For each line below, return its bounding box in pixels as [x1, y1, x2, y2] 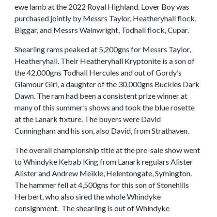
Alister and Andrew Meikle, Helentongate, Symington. [15, 169, 192, 178]
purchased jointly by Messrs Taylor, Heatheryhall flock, [15, 14, 196, 23]
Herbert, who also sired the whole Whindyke [15, 192, 161, 201]
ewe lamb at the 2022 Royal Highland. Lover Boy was [15, 2, 189, 11]
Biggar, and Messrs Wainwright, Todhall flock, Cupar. [15, 25, 189, 34]
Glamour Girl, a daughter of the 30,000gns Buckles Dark [15, 79, 200, 89]
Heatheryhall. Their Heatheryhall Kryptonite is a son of [15, 56, 195, 65]
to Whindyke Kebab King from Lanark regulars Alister [15, 157, 193, 166]
